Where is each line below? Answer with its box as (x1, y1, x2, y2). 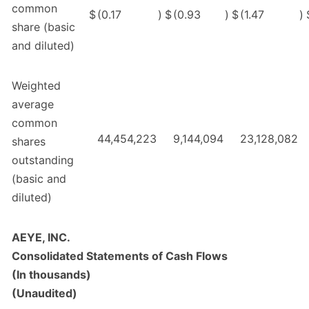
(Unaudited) (12, 286, 77, 301)
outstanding (12, 153, 74, 168)
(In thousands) (12, 268, 91, 282)
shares (12, 134, 46, 149)
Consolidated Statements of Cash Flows (12, 249, 228, 263)
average (12, 97, 54, 112)
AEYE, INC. (12, 230, 70, 245)
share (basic (12, 20, 75, 34)
